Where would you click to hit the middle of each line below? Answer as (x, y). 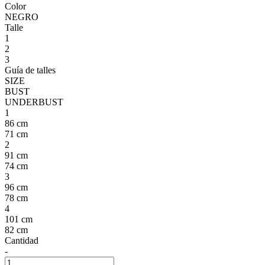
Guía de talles (30, 70)
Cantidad (22, 240)
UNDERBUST (34, 102)
